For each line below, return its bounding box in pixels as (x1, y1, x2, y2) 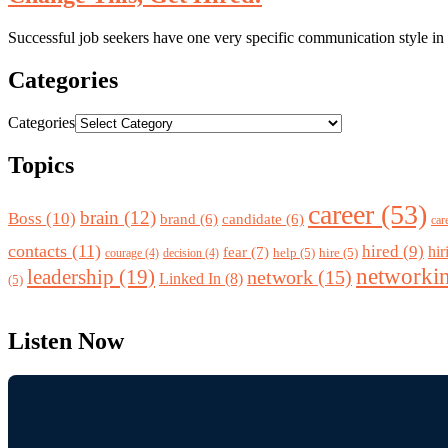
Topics (8, 152, 74, 179)
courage (105, 246, 142, 261)
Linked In (159, 270, 221, 288)
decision (163, 246, 202, 261)
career (308, 199, 374, 231)
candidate (222, 211, 282, 228)
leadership (27, 265, 114, 290)
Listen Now (8, 328, 124, 355)
